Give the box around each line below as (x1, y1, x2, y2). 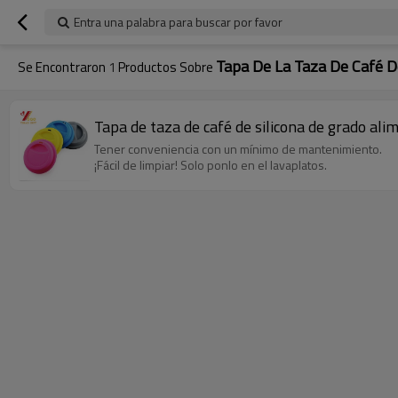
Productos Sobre (115, 57, 216, 77)
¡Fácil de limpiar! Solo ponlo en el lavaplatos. (94, 155, 327, 174)
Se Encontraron (18, 57, 108, 77)
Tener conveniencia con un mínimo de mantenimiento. (94, 139, 382, 158)
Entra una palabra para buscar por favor (74, 12, 283, 31)
